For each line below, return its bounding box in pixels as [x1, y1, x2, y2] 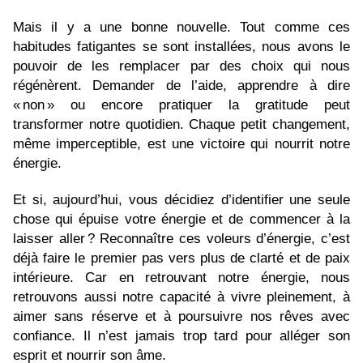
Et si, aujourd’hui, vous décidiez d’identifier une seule [13, 191, 350, 208]
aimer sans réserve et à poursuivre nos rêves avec [13, 308, 350, 325]
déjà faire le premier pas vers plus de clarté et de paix [13, 250, 350, 267]
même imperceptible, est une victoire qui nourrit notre [13, 135, 350, 152]
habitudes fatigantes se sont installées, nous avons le [13, 38, 350, 55]
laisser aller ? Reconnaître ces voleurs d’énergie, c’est [13, 230, 350, 247]
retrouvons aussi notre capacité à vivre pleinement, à [13, 288, 350, 305]
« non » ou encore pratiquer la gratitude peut [13, 96, 350, 113]
